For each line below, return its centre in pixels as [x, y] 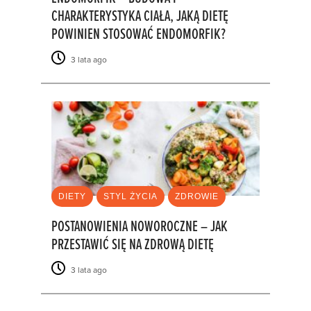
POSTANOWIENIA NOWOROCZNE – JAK [140, 227]
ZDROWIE [197, 196]
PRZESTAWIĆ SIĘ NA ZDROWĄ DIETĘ [133, 245]
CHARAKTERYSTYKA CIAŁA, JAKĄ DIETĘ [140, 17]
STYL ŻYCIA [131, 196]
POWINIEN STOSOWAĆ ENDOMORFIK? [138, 35]
